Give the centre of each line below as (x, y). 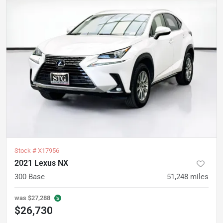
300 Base (30, 177)
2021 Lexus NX (41, 163)
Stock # (26, 151)
